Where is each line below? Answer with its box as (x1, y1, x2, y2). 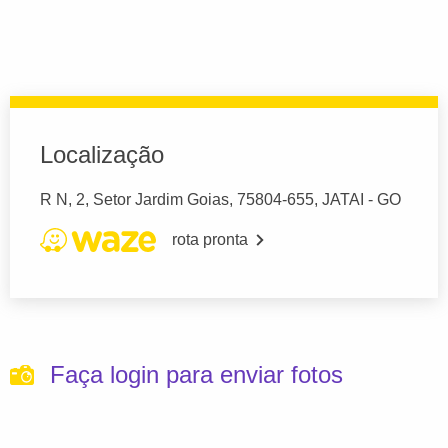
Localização (40, 141, 164, 169)
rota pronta (172, 231, 248, 249)
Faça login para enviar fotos (50, 361, 343, 389)
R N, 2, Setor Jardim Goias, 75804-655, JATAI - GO (40, 191, 401, 209)
